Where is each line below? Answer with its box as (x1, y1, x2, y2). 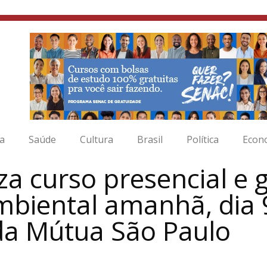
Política (187, 133, 219, 146)
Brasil (137, 133, 163, 146)
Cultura (80, 133, 113, 146)
